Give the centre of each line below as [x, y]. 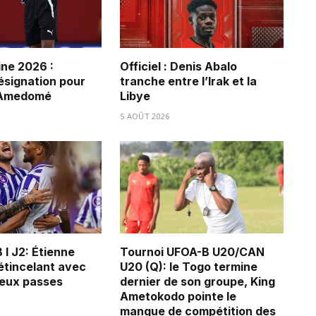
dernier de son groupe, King [197, 281]
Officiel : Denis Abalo [178, 67]
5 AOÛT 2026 [145, 116]
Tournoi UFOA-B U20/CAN [192, 251]
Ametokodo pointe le [178, 296]
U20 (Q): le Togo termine [189, 266]
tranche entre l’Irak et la [188, 81]
